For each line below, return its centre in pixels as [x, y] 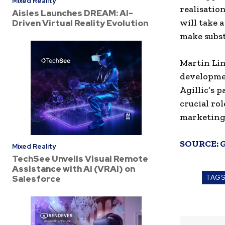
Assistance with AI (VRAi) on [74, 168]
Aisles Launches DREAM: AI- [73, 13]
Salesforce [36, 179]
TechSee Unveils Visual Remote [80, 158]
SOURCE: [200, 144]
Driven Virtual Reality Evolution [80, 23]
